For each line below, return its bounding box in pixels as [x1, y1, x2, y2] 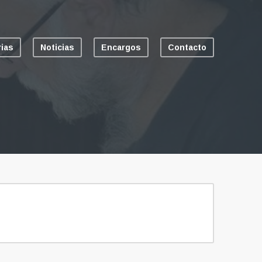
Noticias [40, 43, 74, 52]
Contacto [168, 43, 206, 52]
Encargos [101, 43, 141, 52]
